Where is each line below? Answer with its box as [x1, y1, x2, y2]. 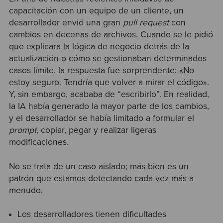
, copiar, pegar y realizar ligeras [36, 125, 156, 136]
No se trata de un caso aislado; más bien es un [8, 161, 189, 172]
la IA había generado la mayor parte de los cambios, [8, 101, 209, 112]
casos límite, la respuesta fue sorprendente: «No [8, 65, 194, 76]
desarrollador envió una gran [8, 17, 123, 28]
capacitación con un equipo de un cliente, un [8, 5, 184, 16]
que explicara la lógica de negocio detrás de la [8, 41, 189, 52]
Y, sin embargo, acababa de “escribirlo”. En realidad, [8, 89, 209, 100]
